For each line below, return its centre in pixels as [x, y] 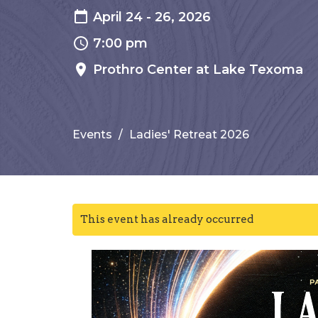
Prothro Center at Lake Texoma [198, 69]
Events [92, 135]
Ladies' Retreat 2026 [189, 135]
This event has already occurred [167, 220]
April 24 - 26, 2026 [152, 17]
